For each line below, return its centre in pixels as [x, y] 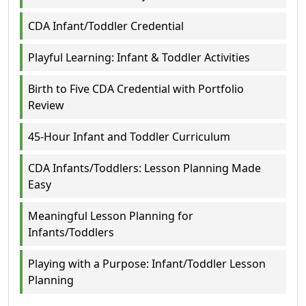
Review [46, 106]
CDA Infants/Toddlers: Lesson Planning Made [144, 168]
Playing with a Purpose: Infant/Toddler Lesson [147, 264]
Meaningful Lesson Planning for [111, 216]
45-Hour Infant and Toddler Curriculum [129, 137]
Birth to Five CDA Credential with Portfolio [136, 89]
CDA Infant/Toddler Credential [106, 26]
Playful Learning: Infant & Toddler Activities [139, 58]
